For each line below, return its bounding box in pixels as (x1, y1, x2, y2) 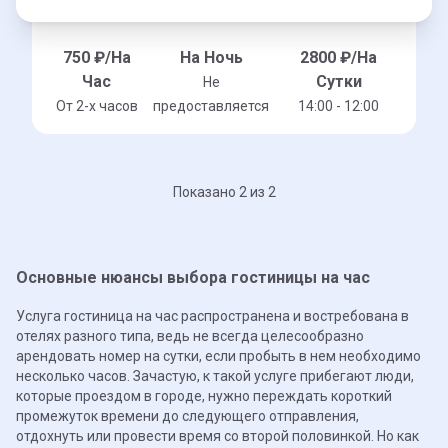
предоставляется (153, 98, 270, 114)
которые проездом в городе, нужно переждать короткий (16, 388, 392, 404)
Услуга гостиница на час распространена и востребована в (16, 308, 409, 324)
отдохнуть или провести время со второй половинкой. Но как (16, 428, 419, 444)
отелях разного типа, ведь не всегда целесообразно (16, 328, 364, 344)
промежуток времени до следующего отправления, (16, 408, 359, 424)
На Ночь (179, 48, 243, 67)
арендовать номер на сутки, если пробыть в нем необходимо (16, 348, 421, 364)
